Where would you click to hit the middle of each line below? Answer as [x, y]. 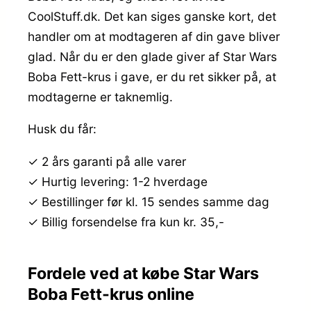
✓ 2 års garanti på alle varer [107, 161]
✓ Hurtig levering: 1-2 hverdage [118, 181]
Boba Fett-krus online [111, 294]
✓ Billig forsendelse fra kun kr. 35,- [126, 221]
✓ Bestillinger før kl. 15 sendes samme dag [149, 201]
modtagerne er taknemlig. [100, 97]
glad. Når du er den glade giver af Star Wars [152, 57]
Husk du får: [62, 129]
